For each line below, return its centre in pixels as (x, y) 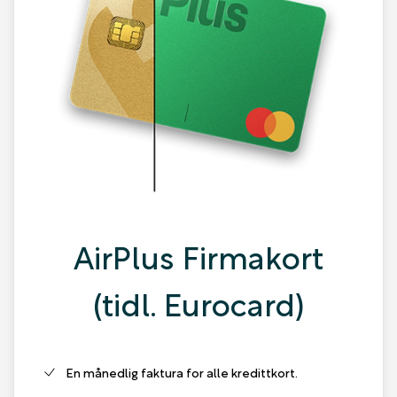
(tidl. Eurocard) (198, 302)
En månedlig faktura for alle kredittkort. (182, 372)
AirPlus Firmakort (198, 255)
